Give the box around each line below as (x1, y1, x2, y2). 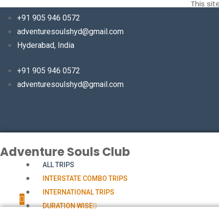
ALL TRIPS (43, 161, 75, 169)
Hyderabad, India (17, 41, 74, 50)
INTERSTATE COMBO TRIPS (43, 175, 128, 182)
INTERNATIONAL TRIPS (43, 188, 115, 196)
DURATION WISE (43, 202, 93, 210)
